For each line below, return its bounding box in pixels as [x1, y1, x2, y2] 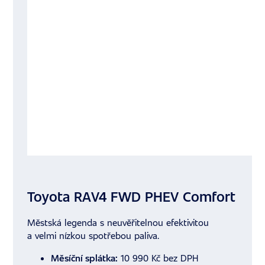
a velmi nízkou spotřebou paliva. [27, 230, 160, 242]
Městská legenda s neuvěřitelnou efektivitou [27, 216, 209, 229]
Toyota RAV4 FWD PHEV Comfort [27, 188, 236, 206]
